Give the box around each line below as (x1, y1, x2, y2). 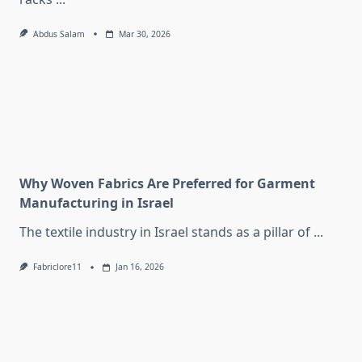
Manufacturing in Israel (19, 194, 174, 213)
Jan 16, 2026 (115, 261, 164, 273)
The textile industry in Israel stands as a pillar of (19, 223, 310, 242)
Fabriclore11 (32, 261, 82, 273)
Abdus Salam (32, 28, 85, 40)
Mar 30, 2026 (118, 28, 170, 40)
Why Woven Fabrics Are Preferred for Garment (19, 175, 315, 193)
